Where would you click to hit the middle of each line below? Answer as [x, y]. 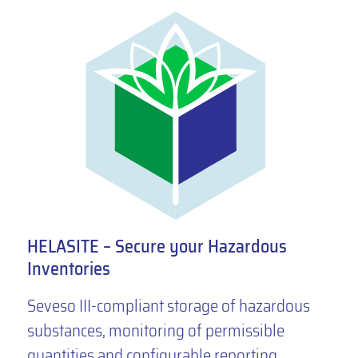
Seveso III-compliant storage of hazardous [168, 305]
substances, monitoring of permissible [155, 330]
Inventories [68, 268]
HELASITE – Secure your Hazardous [157, 246]
